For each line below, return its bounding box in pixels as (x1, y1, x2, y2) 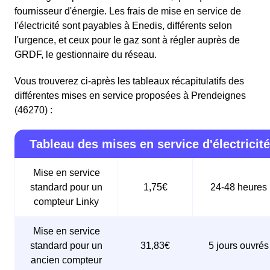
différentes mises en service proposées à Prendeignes (14, 90, 246, 101)
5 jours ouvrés (208, 240, 269, 251)
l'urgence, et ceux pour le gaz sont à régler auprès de (14, 35, 240, 46)
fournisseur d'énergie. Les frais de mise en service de (14, 6, 241, 17)
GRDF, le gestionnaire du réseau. (14, 49, 157, 60)
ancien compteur (31, 255, 102, 266)
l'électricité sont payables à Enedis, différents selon (14, 20, 232, 31)
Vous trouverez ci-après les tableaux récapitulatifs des (14, 76, 244, 87)
